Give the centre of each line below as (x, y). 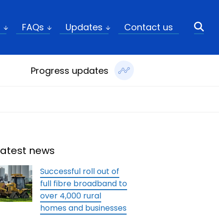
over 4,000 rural (70, 196)
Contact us (149, 27)
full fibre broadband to (83, 184)
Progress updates (69, 70)
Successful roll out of (79, 171)
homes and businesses (83, 208)
